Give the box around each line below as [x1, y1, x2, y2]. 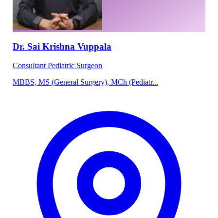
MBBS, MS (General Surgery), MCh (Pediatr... [13, 78, 158, 87]
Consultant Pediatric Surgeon [13, 61, 102, 70]
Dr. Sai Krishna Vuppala [13, 41, 111, 52]
